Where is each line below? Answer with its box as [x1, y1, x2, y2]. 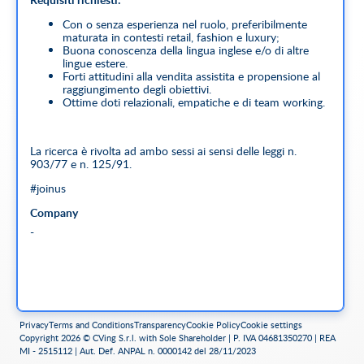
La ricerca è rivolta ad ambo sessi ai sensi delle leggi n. [30, 143, 297, 158]
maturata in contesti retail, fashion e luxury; [63, 29, 279, 45]
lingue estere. [63, 55, 128, 71]
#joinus [30, 180, 66, 196]
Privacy [19, 319, 49, 331]
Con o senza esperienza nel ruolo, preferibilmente [63, 16, 307, 32]
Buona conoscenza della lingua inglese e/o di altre [63, 42, 309, 58]
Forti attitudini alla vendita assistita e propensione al [63, 68, 320, 84]
